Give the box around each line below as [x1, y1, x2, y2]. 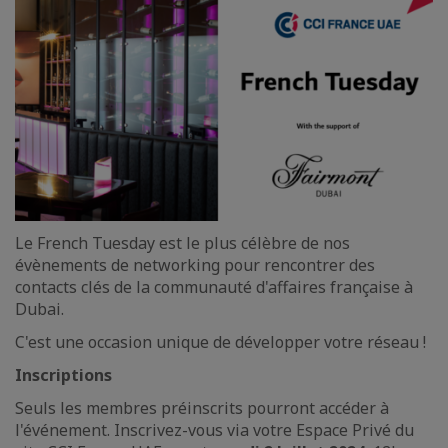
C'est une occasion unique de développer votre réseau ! [15, 330, 428, 353]
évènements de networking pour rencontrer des [15, 253, 375, 276]
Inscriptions [15, 363, 112, 386]
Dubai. [15, 297, 64, 320]
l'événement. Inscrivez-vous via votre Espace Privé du [15, 418, 414, 441]
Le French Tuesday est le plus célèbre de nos [15, 231, 350, 254]
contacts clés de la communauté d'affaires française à [15, 275, 413, 298]
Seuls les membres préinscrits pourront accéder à [15, 396, 389, 419]
